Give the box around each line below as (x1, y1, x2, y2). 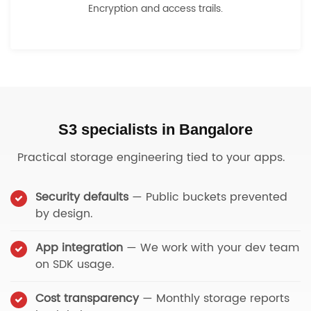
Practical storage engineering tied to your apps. (17, 149, 285, 167)
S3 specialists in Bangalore (58, 121, 253, 138)
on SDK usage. (35, 255, 115, 274)
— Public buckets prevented (128, 188, 287, 206)
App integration (35, 239, 123, 257)
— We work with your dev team (123, 239, 299, 257)
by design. (35, 205, 93, 223)
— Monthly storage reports (139, 289, 289, 308)
